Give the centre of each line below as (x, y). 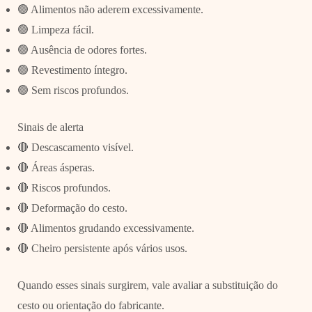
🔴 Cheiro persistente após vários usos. (102, 248)
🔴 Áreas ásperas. (56, 167)
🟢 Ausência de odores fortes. (82, 49)
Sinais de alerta (50, 127)
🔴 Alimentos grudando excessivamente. (106, 228)
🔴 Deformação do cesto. (72, 208)
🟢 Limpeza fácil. (55, 29)
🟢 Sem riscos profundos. (73, 90)
